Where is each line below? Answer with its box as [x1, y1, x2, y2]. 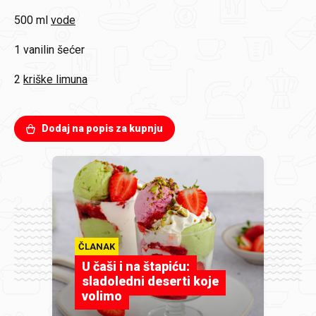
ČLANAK [78, 241, 115, 252]
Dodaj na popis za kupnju [42, 123, 163, 134]
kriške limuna [23, 73, 87, 86]
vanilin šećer [23, 43, 85, 56]
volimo [82, 288, 122, 303]
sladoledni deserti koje [82, 274, 219, 288]
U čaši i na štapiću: [82, 259, 190, 274]
